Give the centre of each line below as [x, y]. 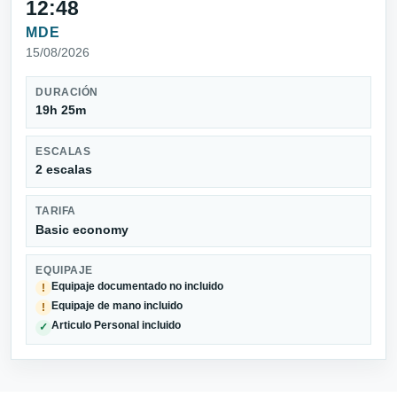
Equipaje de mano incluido [117, 306]
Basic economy [82, 229]
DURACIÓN [67, 92]
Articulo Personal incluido [117, 326]
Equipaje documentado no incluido [138, 286]
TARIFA [56, 211]
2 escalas [64, 170]
